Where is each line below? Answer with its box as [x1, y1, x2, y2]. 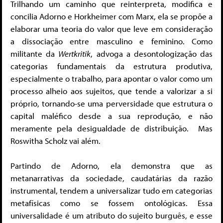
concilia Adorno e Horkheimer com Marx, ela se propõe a [10, 10, 213, 21]
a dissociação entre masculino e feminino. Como [10, 35, 213, 46]
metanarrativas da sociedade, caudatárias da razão [10, 173, 213, 184]
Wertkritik [58, 48, 91, 59]
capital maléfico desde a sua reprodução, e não [10, 110, 213, 121]
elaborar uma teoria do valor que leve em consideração [10, 23, 213, 34]
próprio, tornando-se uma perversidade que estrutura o [10, 98, 213, 109]
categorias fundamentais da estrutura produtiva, [10, 60, 213, 71]
